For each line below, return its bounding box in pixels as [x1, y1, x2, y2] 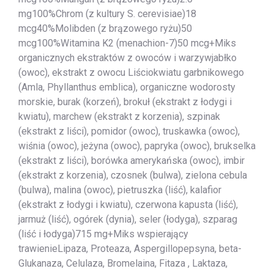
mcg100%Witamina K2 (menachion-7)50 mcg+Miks [18, 37, 236, 49]
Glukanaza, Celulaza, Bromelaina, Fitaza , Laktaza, [18, 257, 228, 269]
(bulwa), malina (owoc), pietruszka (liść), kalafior [18, 183, 221, 196]
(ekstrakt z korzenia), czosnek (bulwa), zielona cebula [18, 169, 247, 181]
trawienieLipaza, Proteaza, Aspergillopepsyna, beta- [18, 242, 242, 254]
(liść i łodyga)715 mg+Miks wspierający [18, 228, 188, 240]
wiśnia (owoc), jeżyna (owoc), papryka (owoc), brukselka [18, 139, 256, 152]
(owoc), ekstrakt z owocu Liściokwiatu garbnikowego [18, 66, 244, 78]
